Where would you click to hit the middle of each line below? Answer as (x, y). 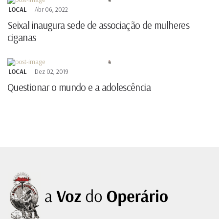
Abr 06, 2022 (51, 10)
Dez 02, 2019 (52, 72)
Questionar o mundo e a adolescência (79, 87)
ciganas (22, 37)
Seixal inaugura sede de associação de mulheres (99, 25)
